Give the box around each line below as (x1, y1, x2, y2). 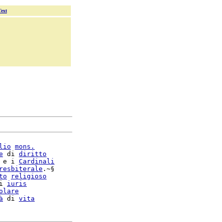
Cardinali (19, 158, 55, 165)
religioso (11, 172, 47, 180)
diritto (19, 150, 47, 158)
